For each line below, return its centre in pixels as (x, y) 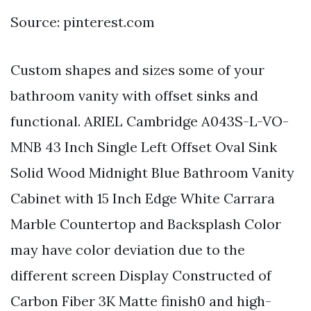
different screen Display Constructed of (141, 275)
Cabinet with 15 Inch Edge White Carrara (143, 198)
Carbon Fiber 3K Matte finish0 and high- (141, 301)
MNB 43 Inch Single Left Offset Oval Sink (144, 146)
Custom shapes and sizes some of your (137, 69)
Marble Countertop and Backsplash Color (146, 224)
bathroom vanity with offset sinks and (134, 95)
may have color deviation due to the (128, 249)
